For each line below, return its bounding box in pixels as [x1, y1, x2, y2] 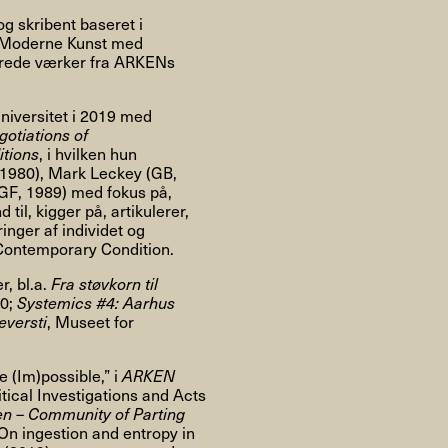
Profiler [195, 119, 275, 156]
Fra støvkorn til [51, 271, 159, 295]
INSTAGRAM [309, 209, 405, 234]
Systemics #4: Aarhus [16, 290, 176, 314]
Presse [274, 119, 349, 156]
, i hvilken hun [39, 141, 138, 165]
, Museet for [47, 309, 135, 333]
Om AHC [99, 119, 196, 156]
